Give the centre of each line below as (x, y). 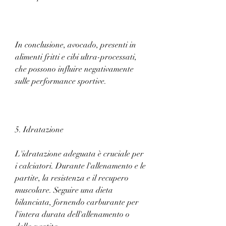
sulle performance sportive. (61, 81)
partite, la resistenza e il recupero (72, 178)
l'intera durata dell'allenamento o (72, 214)
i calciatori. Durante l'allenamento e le (80, 166)
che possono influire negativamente (74, 69)
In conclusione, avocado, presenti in (76, 45)
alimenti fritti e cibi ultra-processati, (76, 57)
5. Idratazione (39, 129)
